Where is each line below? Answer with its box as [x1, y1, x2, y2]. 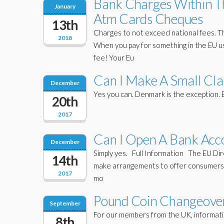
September [49, 199, 80, 207]
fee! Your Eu [93, 53, 134, 62]
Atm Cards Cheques [93, 10, 203, 27]
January [54, 2, 75, 10]
